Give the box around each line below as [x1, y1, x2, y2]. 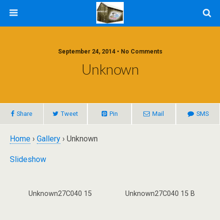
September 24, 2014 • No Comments [57, 48, 163, 55]
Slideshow [10, 155, 46, 164]
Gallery [37, 134, 60, 143]
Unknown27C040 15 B [125, 190, 195, 198]
